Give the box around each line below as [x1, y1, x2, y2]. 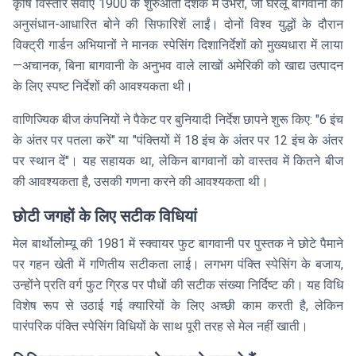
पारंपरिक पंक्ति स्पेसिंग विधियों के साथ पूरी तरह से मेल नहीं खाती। [13, 319, 308, 335]
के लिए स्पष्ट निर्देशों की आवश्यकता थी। [13, 79, 193, 95]
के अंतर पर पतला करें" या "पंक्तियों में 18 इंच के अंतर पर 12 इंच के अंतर [13, 133, 343, 149]
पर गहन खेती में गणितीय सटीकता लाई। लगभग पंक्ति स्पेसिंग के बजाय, [13, 257, 343, 273]
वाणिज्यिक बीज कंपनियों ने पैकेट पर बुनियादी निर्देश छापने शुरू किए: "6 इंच [13, 112, 343, 128]
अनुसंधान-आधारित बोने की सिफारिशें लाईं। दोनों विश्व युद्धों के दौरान [13, 17, 343, 33]
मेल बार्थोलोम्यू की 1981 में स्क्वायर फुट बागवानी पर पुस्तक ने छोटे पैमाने [13, 236, 343, 252]
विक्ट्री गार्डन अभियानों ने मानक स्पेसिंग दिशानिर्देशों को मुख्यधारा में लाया [13, 37, 343, 53]
